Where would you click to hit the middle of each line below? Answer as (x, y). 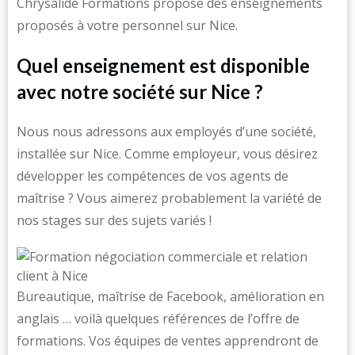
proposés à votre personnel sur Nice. (127, 25)
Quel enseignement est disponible (163, 65)
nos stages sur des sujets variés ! (114, 220)
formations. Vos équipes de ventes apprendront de (168, 341)
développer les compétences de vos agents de (153, 176)
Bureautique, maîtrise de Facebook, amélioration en (170, 296)
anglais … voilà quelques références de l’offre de (158, 319)
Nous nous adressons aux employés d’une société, (166, 132)
